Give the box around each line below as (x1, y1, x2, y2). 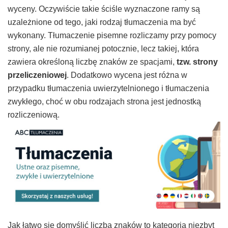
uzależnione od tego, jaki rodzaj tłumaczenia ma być (8, 17, 196, 26)
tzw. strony (175, 57, 218, 66)
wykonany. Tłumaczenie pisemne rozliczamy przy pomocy (8, 31, 216, 40)
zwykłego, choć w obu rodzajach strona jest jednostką (8, 97, 201, 106)
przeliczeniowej (8, 70, 67, 79)
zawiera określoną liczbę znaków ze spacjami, (8, 57, 175, 66)
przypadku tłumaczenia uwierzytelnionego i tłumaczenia (8, 83, 209, 93)
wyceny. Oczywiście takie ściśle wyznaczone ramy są (8, 4, 200, 13)
